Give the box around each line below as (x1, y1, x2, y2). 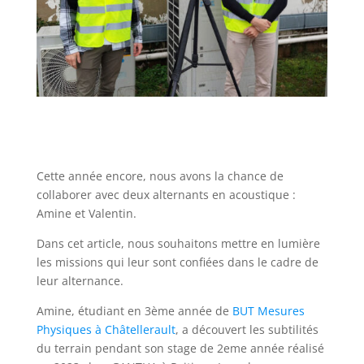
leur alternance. (36, 272, 123, 288)
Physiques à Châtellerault (36, 321, 175, 337)
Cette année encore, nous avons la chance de (36, 167, 284, 184)
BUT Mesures (232, 302, 305, 318)
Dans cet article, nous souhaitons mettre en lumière (36, 235, 320, 251)
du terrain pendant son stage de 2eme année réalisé (36, 340, 324, 356)
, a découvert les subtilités (175, 321, 318, 337)
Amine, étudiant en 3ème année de (36, 302, 232, 318)
